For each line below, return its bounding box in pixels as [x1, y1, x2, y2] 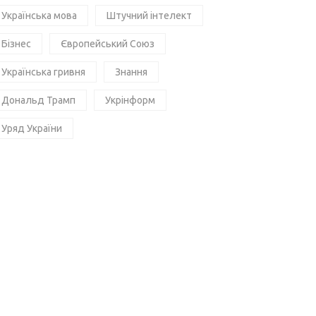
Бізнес [1, 37, 31, 49]
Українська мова [1, 9, 77, 21]
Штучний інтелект [107, 9, 192, 21]
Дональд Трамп [1, 94, 75, 106]
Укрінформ [105, 94, 155, 106]
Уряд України [1, 122, 62, 134]
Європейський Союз [61, 37, 154, 49]
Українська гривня [1, 66, 85, 78]
